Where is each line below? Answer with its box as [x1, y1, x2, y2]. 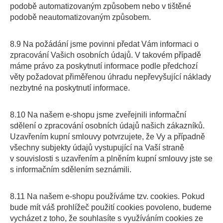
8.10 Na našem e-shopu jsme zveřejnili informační [10, 111, 186, 119]
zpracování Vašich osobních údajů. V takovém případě [10, 51, 201, 59]
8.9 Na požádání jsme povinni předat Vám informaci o [10, 40, 199, 48]
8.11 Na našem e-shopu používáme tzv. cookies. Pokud [10, 192, 205, 201]
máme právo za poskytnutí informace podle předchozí [10, 62, 198, 70]
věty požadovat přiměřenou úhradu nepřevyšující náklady [10, 73, 211, 81]
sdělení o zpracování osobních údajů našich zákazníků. [10, 121, 205, 130]
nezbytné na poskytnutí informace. [10, 84, 130, 92]
